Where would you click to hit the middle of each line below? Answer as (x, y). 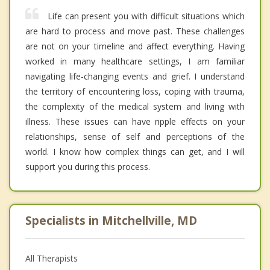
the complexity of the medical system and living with (135, 106)
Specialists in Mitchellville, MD (111, 220)
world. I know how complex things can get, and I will (135, 151)
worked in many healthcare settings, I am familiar (135, 61)
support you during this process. (88, 166)
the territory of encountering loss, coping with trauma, (135, 91)
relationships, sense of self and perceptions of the (135, 136)
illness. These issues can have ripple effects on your (135, 121)
